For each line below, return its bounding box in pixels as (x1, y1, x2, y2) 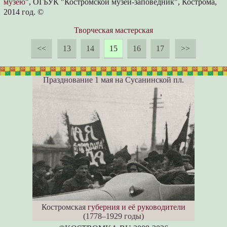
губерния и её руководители (88, 203, 185, 212)
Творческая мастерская (74, 26, 153, 35)
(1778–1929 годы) (83, 212, 144, 221)
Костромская (42, 203, 88, 212)
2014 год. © (4, 8, 44, 17)
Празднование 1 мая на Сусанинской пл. (43, 75, 184, 85)
